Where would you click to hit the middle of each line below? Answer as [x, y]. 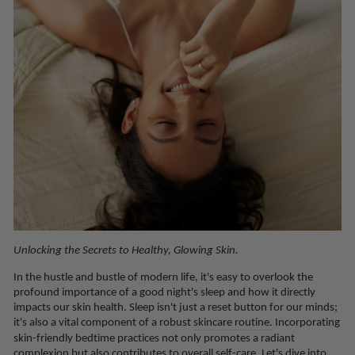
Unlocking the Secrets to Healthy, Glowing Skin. [126, 249]
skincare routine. [233, 321]
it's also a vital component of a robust [103, 321]
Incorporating [306, 321]
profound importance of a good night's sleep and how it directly [164, 291]
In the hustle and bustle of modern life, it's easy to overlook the [163, 276]
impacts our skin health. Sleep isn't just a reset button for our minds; [176, 306]
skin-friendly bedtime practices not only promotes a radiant [154, 337]
